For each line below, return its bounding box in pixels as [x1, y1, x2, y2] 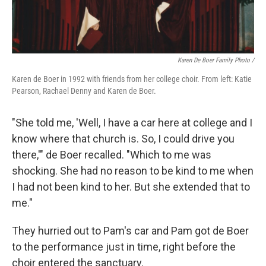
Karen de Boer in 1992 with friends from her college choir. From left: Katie [12, 74, 252, 84]
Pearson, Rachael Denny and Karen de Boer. [12, 86, 156, 96]
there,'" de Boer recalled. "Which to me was [12, 148, 211, 161]
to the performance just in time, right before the [12, 240, 236, 253]
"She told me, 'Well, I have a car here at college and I [12, 116, 252, 129]
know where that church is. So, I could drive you [12, 132, 235, 145]
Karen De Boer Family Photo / [178, 56, 254, 64]
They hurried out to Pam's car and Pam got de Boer [12, 224, 249, 237]
